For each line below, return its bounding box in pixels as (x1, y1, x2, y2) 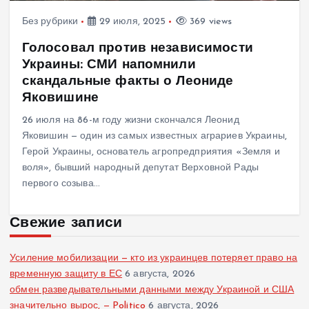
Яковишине (21, 90, 99, 105)
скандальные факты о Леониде (21, 74, 234, 88)
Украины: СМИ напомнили (21, 57, 196, 72)
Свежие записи (10, 215, 123, 230)
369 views (186, 17, 232, 28)
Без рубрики (21, 17, 79, 28)
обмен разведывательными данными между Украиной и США (10, 284, 295, 295)
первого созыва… (21, 178, 100, 189)
